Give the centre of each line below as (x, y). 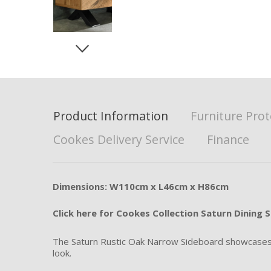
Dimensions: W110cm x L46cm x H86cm (141, 187)
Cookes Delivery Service (119, 140)
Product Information (111, 116)
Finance (228, 140)
